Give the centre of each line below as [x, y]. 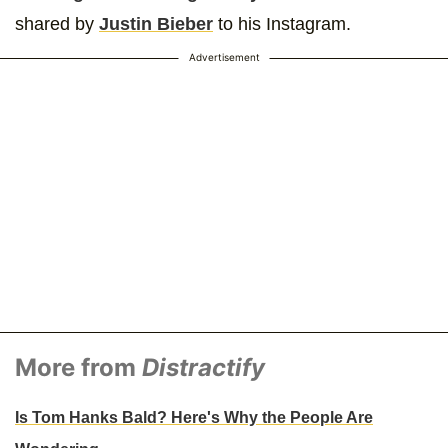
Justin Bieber [156, 24]
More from [78, 368]
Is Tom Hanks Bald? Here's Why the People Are [194, 417]
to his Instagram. [282, 24]
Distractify [203, 368]
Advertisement [224, 57]
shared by [57, 24]
